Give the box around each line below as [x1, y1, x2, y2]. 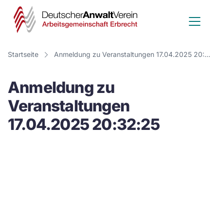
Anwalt [137, 23, 190, 42]
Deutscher [137, 5, 213, 24]
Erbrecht [137, 97, 200, 116]
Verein [137, 42, 184, 61]
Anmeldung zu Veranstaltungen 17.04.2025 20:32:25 [204, 50, 210, 58]
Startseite [8, 50, 38, 58]
